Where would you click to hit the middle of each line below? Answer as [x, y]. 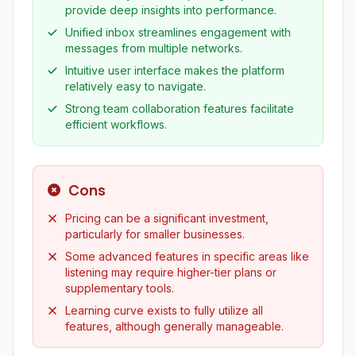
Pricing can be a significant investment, [167, 218]
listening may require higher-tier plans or [171, 272]
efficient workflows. [116, 124]
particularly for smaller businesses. [155, 234]
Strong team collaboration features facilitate [180, 108]
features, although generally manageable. [174, 326]
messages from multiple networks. [154, 48]
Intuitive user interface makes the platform [175, 70]
